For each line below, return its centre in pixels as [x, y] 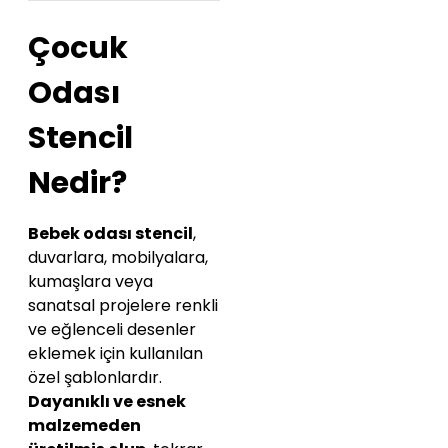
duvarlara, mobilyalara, [118, 258]
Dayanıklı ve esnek [107, 402]
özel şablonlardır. [95, 378]
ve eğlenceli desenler [112, 330]
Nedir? [77, 183]
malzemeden [84, 426]
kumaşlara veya [90, 282]
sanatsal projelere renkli [123, 306]
